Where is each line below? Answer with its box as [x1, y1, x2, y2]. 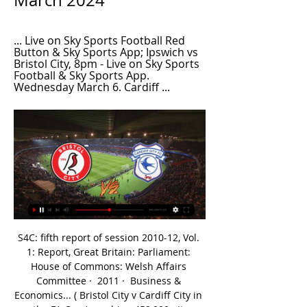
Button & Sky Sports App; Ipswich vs [14, 45, 198, 60]
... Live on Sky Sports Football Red [14, 33, 185, 48]
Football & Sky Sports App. [14, 68, 149, 83]
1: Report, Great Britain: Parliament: [26, 245, 191, 258]
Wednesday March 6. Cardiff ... [14, 79, 170, 95]
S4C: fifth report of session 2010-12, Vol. [17, 230, 199, 244]
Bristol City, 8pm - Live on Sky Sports [14, 56, 199, 71]
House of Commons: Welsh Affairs [30, 259, 186, 273]
